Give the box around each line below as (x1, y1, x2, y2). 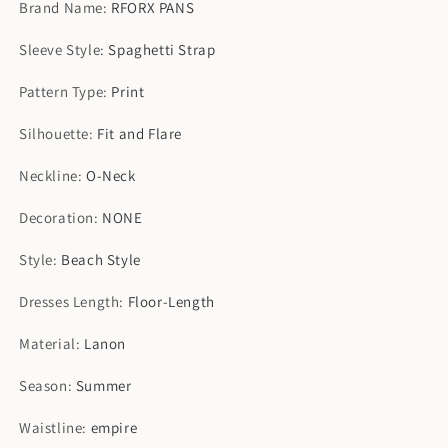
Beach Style (61, 249, 141, 269)
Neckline (19, 165, 78, 185)
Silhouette (19, 123, 89, 143)
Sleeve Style (19, 39, 101, 59)
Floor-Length (127, 291, 215, 311)
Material (19, 333, 76, 353)
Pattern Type (19, 81, 104, 101)
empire (90, 417, 138, 437)
